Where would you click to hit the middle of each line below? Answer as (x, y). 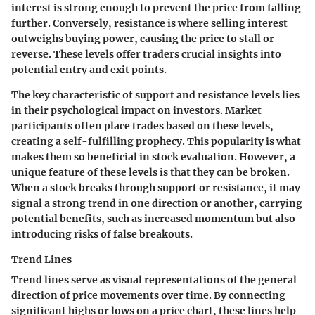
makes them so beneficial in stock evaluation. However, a (153, 156)
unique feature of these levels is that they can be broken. (150, 172)
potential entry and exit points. (89, 69)
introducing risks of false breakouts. (102, 234)
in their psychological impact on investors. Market (136, 110)
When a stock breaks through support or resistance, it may (156, 187)
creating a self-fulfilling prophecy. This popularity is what (156, 141)
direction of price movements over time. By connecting (148, 295)
